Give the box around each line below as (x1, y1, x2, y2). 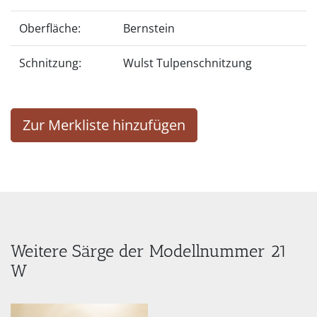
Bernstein (123, 20, 175, 36)
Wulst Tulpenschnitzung (123, 54, 252, 71)
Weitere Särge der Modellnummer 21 (11, 240, 287, 261)
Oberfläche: (19, 20, 81, 36)
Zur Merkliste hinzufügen (23, 115, 185, 134)
